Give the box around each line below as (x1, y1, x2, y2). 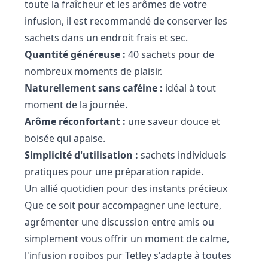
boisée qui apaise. (25, 132, 105, 145)
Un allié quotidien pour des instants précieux (25, 182, 227, 196)
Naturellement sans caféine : (25, 81, 163, 95)
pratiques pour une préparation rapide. (25, 165, 203, 179)
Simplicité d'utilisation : (25, 148, 138, 162)
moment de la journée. (25, 98, 127, 112)
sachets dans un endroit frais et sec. (25, 31, 188, 45)
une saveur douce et (126, 115, 220, 129)
